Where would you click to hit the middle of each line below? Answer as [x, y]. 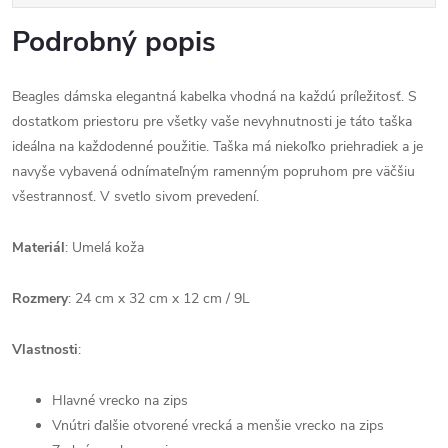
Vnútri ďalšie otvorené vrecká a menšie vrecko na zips [218, 425]
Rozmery [40, 298]
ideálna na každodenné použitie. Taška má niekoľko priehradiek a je [217, 146]
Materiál [38, 247]
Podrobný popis [114, 42]
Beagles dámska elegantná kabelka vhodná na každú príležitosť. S [214, 96]
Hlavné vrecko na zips [120, 400]
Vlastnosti [45, 349]
